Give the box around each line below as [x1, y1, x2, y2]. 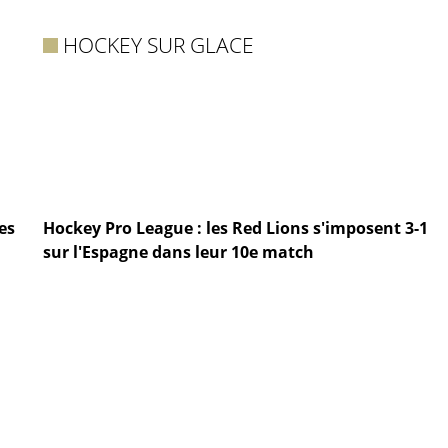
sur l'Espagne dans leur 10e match [43, 240, 314, 263]
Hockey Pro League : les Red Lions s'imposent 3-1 [43, 216, 428, 239]
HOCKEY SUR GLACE [63, 31, 255, 60]
